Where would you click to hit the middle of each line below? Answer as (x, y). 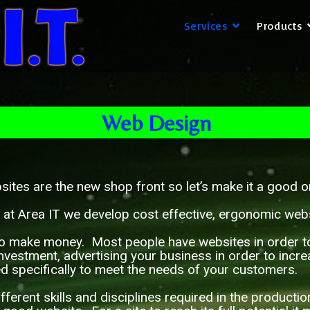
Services (206, 26)
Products (280, 26)
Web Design (156, 122)
